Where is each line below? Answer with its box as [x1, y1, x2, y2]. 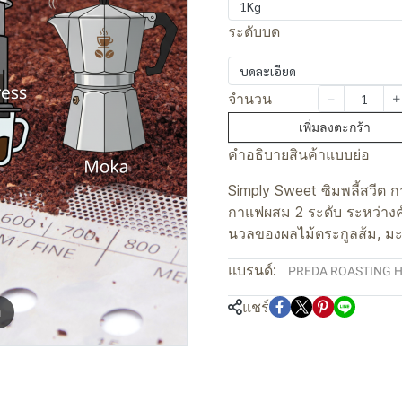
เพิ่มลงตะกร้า [299, 120, 371, 135]
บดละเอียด [240, 63, 296, 79]
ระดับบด [228, 22, 280, 40]
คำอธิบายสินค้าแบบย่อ [228, 145, 370, 163]
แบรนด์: [228, 261, 276, 279]
